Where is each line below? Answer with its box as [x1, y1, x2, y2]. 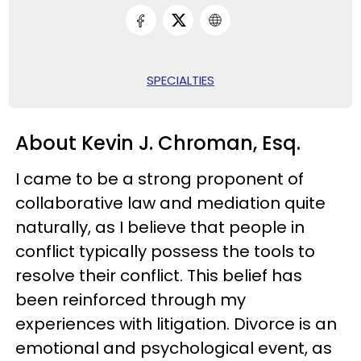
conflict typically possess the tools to [15, 239, 316, 263]
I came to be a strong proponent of [15, 167, 305, 190]
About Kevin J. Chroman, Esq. [15, 129, 301, 156]
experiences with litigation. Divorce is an [15, 312, 338, 335]
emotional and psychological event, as [15, 336, 333, 359]
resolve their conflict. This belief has [15, 263, 303, 287]
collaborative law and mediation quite [15, 191, 326, 214]
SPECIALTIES [147, 71, 214, 89]
